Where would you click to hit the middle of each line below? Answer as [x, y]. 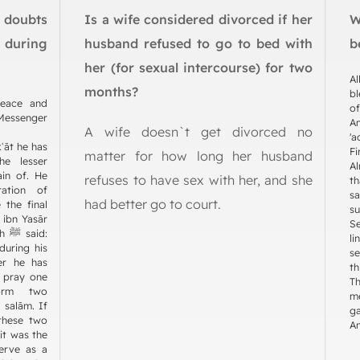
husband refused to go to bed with [198, 43]
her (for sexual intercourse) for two [198, 67]
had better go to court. [153, 204]
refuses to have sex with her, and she [198, 180]
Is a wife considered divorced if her [198, 19]
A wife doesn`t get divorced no [198, 132]
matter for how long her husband [198, 156]
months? [112, 92]
